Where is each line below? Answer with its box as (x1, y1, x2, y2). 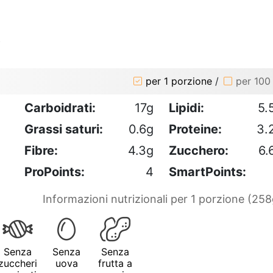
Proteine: (169, 121, 222, 136)
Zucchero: (169, 143, 229, 158)
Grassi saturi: (24, 121, 103, 136)
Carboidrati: (24, 100, 96, 115)
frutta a (98, 257, 132, 269)
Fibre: (24, 143, 58, 158)
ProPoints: (24, 164, 85, 179)
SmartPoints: (169, 164, 246, 179)
